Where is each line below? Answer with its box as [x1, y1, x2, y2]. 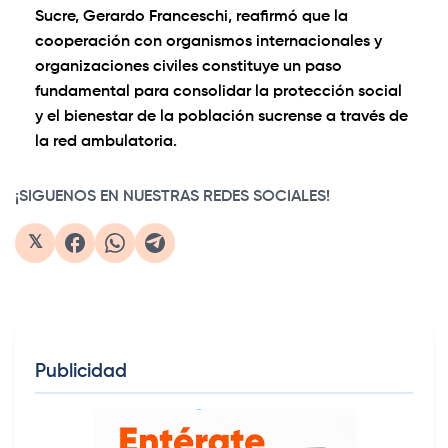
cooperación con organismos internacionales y [35, 34, 382, 51]
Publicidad [35, 362, 127, 382]
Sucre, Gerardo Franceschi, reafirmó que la [35, 9, 348, 26]
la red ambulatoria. [35, 134, 177, 151]
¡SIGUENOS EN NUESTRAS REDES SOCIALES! [15, 189, 330, 206]
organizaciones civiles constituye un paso [35, 59, 342, 76]
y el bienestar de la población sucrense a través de [35, 109, 408, 126]
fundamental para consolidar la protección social [35, 84, 402, 101]
